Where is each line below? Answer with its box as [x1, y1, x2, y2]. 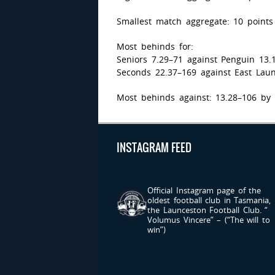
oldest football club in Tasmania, [147, 194, 271, 206]
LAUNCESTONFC [147, 171, 207, 187]
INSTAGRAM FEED [117, 139, 192, 156]
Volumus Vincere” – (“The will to [147, 214, 270, 225]
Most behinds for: [117, 40, 193, 52]
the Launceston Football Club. [147, 204, 265, 215]
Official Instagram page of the [147, 184, 261, 196]
